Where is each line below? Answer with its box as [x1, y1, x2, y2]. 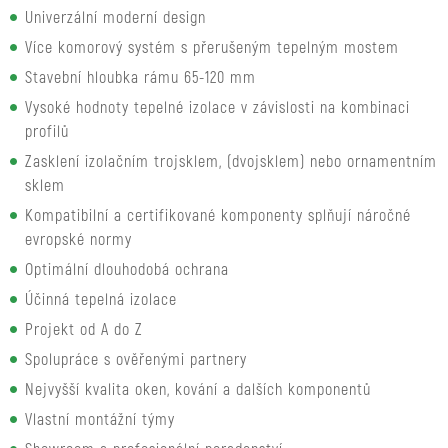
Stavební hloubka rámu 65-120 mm [25, 68, 256, 88]
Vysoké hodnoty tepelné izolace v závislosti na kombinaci [25, 98, 410, 118]
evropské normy [25, 230, 132, 250]
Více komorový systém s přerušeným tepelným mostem [25, 38, 399, 58]
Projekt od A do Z [25, 320, 143, 340]
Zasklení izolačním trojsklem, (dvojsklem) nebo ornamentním [25, 152, 437, 172]
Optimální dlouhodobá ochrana [25, 260, 229, 280]
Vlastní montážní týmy [25, 410, 175, 430]
